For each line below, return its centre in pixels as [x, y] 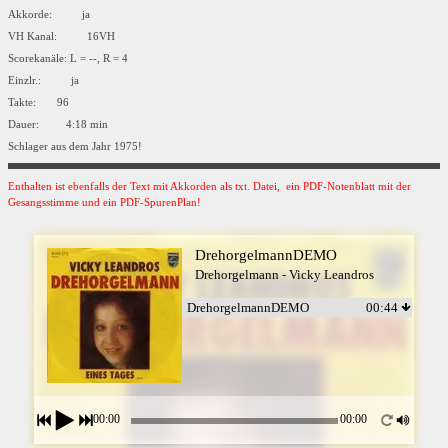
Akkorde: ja [52, 14]
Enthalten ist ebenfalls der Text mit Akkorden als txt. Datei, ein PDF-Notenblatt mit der [209, 186]
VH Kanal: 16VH [66, 36]
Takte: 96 [38, 102]
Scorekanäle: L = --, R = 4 [68, 58]
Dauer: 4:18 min [58, 124]
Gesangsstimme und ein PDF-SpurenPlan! [104, 202]
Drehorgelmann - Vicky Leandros [284, 274]
